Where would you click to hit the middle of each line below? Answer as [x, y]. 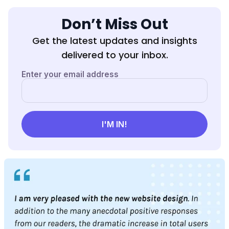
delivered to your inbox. [114, 55]
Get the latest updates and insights [114, 40]
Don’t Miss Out [114, 24]
